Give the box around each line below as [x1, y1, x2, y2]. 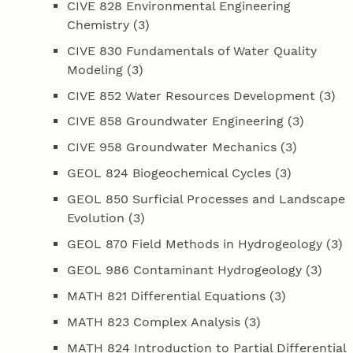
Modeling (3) [67, 61, 144, 77]
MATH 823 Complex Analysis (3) [67, 314, 262, 330]
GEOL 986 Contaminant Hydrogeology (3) [67, 262, 323, 278]
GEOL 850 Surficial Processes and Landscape [67, 191, 346, 207]
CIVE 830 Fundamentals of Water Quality [67, 43, 318, 58]
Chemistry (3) [67, 17, 150, 32]
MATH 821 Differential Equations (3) [67, 288, 287, 304]
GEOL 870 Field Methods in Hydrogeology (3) [67, 236, 344, 252]
